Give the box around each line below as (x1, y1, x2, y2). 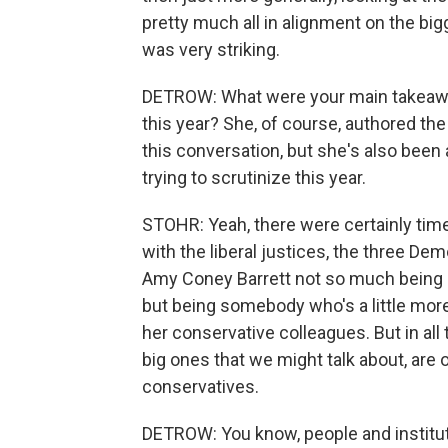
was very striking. (142, 39, 280, 60)
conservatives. (142, 376, 259, 397)
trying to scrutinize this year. (142, 167, 366, 188)
